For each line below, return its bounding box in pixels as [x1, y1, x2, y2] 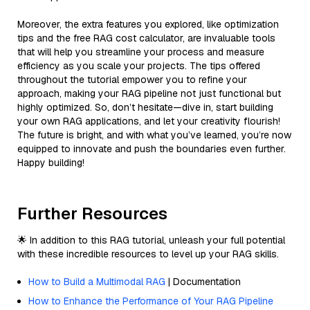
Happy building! [17, 156, 84, 169]
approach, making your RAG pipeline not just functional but [17, 86, 281, 100]
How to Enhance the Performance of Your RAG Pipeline [28, 294, 273, 307]
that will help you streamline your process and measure [17, 45, 264, 58]
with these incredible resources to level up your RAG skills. [17, 247, 279, 260]
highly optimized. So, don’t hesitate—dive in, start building [17, 100, 273, 113]
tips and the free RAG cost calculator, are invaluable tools [17, 31, 275, 44]
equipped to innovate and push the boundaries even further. [17, 142, 286, 155]
